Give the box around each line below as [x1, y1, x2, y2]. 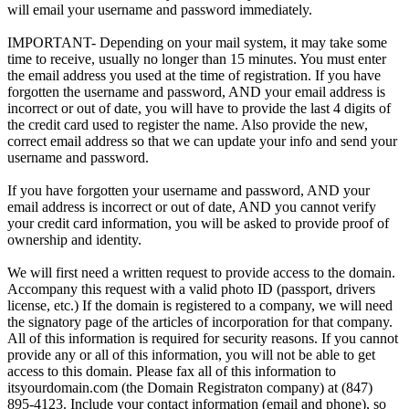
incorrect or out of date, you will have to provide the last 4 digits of [7, 100, 391, 116]
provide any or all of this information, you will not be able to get [7, 346, 375, 362]
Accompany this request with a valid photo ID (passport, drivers [7, 280, 375, 297]
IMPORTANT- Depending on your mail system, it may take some [7, 34, 387, 50]
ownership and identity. [7, 231, 142, 247]
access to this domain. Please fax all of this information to [7, 362, 336, 379]
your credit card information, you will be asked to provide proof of [7, 215, 389, 231]
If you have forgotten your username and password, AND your [7, 182, 370, 198]
